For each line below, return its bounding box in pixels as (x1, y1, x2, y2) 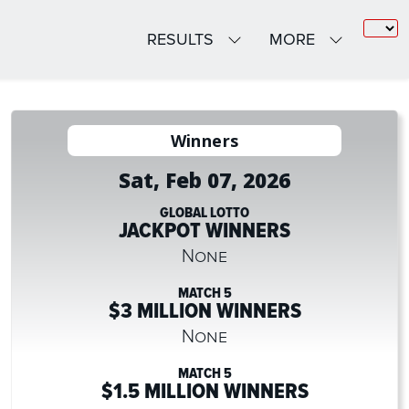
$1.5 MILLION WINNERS (100, 378, 309, 404)
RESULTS (147, 29, 218, 49)
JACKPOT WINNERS (119, 217, 290, 244)
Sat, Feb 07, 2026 (119, 166, 290, 194)
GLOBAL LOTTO (160, 204, 249, 222)
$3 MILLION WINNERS (108, 298, 301, 324)
